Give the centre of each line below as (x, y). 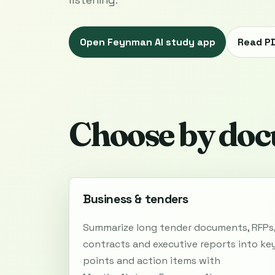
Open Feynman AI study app (147, 42)
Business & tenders (136, 199)
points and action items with (152, 260)
